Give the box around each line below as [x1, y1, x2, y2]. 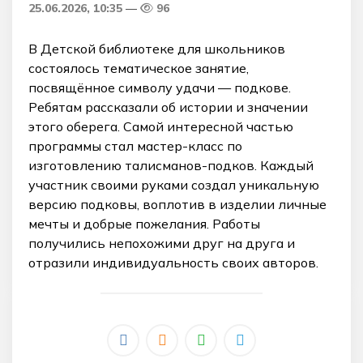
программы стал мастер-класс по [28, 137, 242, 154]
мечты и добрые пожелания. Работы [28, 215, 260, 232]
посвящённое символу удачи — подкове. [28, 79, 291, 96]
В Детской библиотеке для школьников [28, 40, 285, 57]
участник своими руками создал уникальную [28, 176, 319, 193]
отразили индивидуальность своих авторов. [28, 254, 318, 271]
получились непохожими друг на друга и [28, 234, 295, 251]
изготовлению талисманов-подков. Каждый [28, 156, 314, 173]
